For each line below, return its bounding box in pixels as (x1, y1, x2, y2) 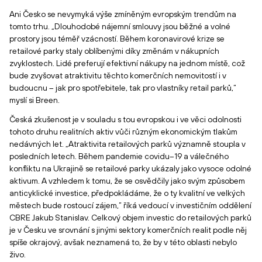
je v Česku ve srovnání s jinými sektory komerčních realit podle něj (9, 225, 247, 235)
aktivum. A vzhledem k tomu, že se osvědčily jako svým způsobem (9, 176, 245, 185)
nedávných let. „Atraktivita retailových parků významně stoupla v (9, 139, 246, 149)
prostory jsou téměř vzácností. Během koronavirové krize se (9, 34, 225, 43)
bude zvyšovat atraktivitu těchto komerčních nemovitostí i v (9, 71, 226, 80)
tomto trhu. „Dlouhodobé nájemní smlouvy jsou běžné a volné (9, 22, 230, 31)
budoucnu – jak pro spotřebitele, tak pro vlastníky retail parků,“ (9, 83, 236, 92)
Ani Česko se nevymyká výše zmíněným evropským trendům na (9, 9, 236, 19)
